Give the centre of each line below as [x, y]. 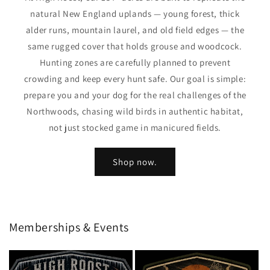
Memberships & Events [69, 227]
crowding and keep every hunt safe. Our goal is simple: [135, 79]
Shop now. [135, 162]
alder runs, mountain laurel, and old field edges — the [135, 30]
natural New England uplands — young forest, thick [135, 14]
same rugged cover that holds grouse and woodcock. [135, 46]
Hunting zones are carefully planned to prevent [135, 62]
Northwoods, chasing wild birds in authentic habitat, [135, 111]
